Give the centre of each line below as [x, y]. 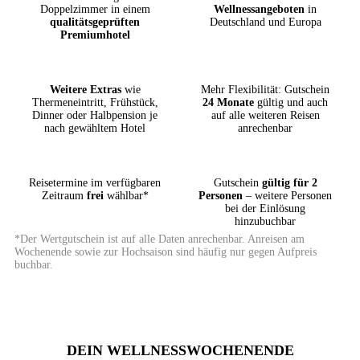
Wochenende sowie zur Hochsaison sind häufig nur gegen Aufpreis [166, 252]
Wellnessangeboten [259, 10]
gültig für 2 [289, 183]
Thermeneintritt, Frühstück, [95, 103]
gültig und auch [291, 103]
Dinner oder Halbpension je [95, 116]
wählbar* [126, 196]
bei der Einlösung [265, 209]
